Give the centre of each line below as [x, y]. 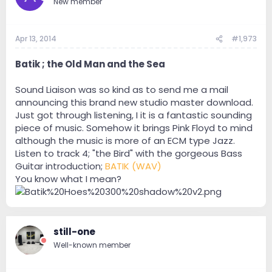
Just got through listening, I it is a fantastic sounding [134, 115]
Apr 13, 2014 [36, 39]
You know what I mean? [68, 179]
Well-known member [92, 245]
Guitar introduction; [60, 166]
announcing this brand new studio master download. [134, 103]
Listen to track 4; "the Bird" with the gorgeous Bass [129, 154]
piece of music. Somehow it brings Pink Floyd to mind [134, 128]
